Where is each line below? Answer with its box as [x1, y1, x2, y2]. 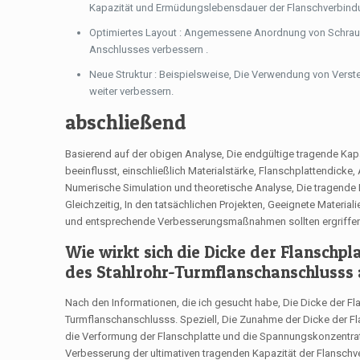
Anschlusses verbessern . [89, 43, 209, 55]
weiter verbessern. [89, 85, 174, 97]
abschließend [65, 110, 187, 134]
